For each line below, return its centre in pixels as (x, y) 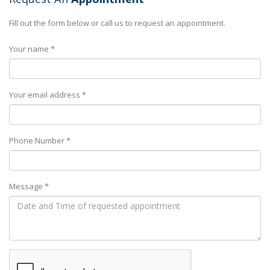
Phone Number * (40, 140)
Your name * (32, 49)
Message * (29, 186)
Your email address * (48, 95)
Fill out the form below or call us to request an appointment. (117, 23)
